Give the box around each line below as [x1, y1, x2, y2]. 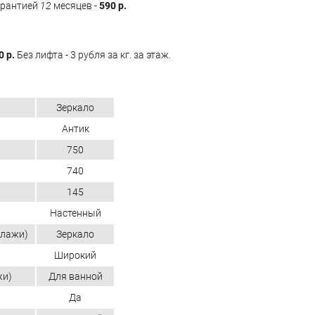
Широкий [54, 249, 96, 261]
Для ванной [48, 270, 103, 282]
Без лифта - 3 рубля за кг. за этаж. [15, 49, 171, 61]
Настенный [49, 207, 101, 219]
